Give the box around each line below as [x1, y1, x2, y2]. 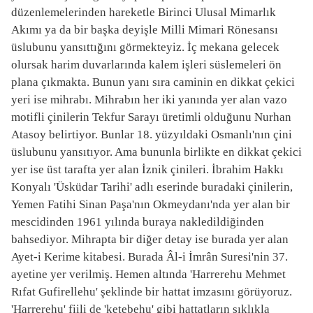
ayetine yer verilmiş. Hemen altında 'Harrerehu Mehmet [11, 267, 286, 281]
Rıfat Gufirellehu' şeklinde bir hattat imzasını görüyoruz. [11, 284, 292, 298]
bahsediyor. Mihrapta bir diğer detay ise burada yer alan [11, 232, 289, 246]
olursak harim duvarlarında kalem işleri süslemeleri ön [11, 57, 282, 71]
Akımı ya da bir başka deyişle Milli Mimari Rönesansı [11, 22, 278, 36]
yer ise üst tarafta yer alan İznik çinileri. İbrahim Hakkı [11, 162, 284, 176]
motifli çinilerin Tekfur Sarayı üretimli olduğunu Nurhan [11, 110, 291, 124]
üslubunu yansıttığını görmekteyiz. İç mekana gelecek [11, 40, 279, 54]
